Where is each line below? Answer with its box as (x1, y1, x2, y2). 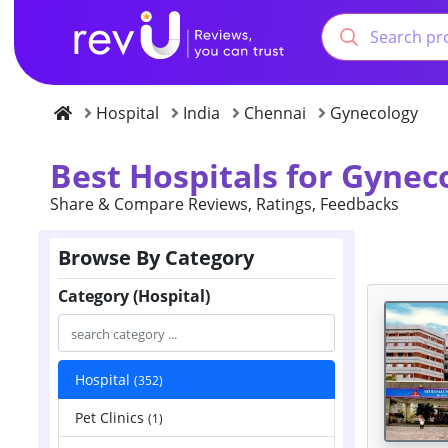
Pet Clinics (75, 407, 148, 427)
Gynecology (330, 101, 418, 124)
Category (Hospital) (58, 284, 210, 307)
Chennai (244, 101, 306, 124)
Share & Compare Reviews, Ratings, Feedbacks (50, 192, 399, 215)
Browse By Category (58, 243, 254, 271)
